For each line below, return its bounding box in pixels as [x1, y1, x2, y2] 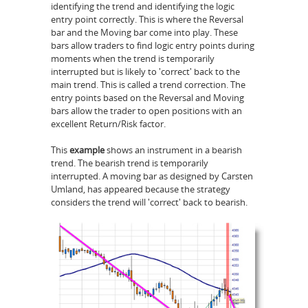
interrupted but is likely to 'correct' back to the [51, 65, 240, 78]
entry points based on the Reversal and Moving [51, 91, 244, 104]
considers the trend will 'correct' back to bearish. [51, 196, 247, 209]
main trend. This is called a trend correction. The [51, 78, 245, 91]
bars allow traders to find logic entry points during [51, 38, 254, 52]
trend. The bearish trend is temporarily [51, 157, 208, 170]
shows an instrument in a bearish [107, 144, 242, 157]
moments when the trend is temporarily [51, 52, 214, 65]
